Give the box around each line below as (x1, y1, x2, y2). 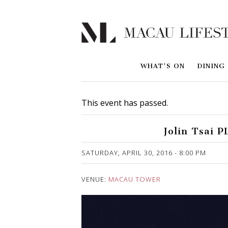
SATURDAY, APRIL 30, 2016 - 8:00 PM (81, 148, 206, 158)
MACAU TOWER (108, 175, 161, 184)
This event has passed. (81, 97, 168, 109)
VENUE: (81, 175, 108, 184)
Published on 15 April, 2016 (81, 141, 184, 153)
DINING (197, 62, 225, 70)
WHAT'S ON (140, 62, 185, 70)
